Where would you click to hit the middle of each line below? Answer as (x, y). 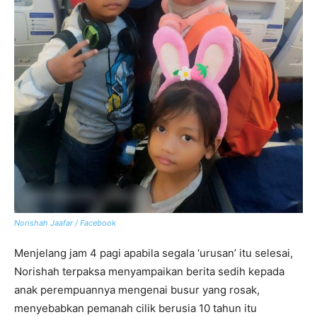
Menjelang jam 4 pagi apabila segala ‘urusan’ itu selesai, (154, 253)
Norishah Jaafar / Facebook (65, 223)
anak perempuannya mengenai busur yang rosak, (137, 289)
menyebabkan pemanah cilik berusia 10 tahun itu (136, 308)
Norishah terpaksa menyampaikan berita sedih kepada (149, 271)
